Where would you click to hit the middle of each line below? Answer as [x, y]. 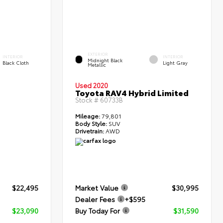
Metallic [97, 65]
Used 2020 [92, 85]
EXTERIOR [98, 54]
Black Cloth [15, 63]
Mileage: [88, 116]
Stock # [87, 100]
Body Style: [91, 123]
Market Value [97, 188]
